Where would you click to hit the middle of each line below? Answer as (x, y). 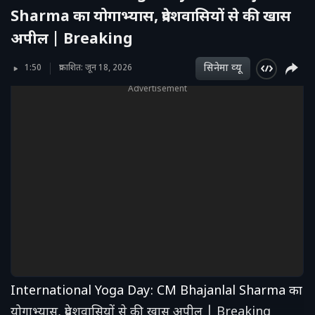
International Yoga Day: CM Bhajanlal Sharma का (156, 292)
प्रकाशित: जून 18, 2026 (96, 69)
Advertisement (157, 90)
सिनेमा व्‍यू (223, 69)
